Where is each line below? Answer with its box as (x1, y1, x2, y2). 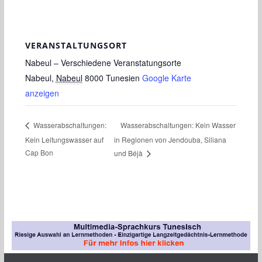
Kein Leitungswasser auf (25, 134, 104, 144)
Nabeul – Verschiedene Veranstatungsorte (25, 57, 181, 69)
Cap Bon (25, 147, 53, 158)
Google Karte (142, 72, 191, 84)
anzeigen (25, 87, 59, 99)
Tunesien (105, 72, 140, 84)
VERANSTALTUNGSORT (25, 40, 127, 51)
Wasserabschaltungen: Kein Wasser (120, 119, 236, 130)
